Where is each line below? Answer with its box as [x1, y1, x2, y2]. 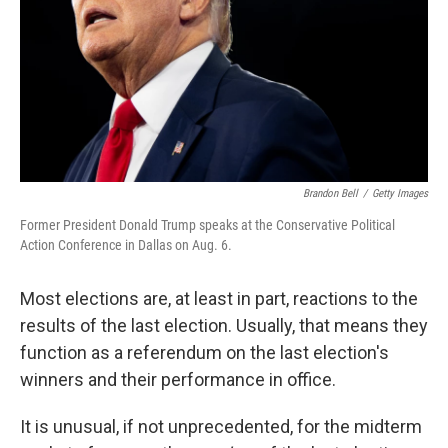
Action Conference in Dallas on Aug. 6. [20, 237, 232, 253]
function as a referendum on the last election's [20, 342, 389, 363]
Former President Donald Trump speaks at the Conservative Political [20, 217, 395, 233]
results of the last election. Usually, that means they [20, 315, 428, 336]
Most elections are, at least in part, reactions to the [20, 288, 418, 309]
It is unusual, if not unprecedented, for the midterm [20, 416, 422, 437]
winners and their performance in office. [20, 369, 336, 390]
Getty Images [372, 187, 428, 200]
